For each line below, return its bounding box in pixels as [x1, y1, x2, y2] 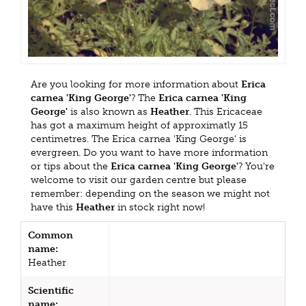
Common [28, 229, 73, 242]
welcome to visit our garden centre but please [31, 174, 247, 186]
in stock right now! [115, 201, 205, 214]
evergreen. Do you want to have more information [31, 147, 268, 159]
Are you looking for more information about [31, 79, 241, 91]
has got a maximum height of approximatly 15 [31, 120, 248, 132]
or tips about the [31, 161, 111, 173]
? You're [238, 161, 275, 173]
